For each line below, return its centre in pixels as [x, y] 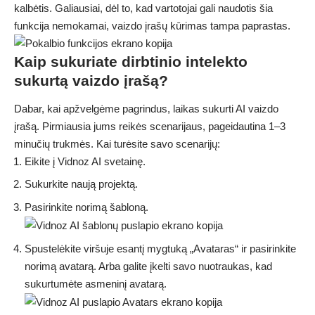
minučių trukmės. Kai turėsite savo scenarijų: [117, 143]
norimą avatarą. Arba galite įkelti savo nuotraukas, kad [148, 266]
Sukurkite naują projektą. [81, 184]
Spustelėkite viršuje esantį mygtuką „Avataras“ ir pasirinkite [160, 248]
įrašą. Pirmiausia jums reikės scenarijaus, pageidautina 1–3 [150, 126]
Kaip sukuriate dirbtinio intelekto [131, 62]
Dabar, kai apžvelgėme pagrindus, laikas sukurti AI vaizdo [146, 108]
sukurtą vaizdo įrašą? [91, 81]
